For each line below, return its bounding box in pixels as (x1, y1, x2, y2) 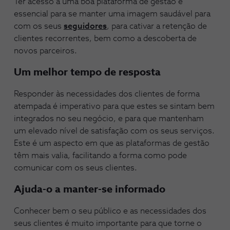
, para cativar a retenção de (107, 22, 207, 30)
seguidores (64, 22, 107, 30)
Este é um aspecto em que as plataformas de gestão (14, 139, 209, 147)
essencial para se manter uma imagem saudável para (14, 10, 210, 18)
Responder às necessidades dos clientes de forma (14, 90, 200, 98)
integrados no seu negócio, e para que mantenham (14, 114, 204, 123)
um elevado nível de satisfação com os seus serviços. (14, 127, 215, 135)
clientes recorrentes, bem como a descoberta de (14, 34, 197, 43)
